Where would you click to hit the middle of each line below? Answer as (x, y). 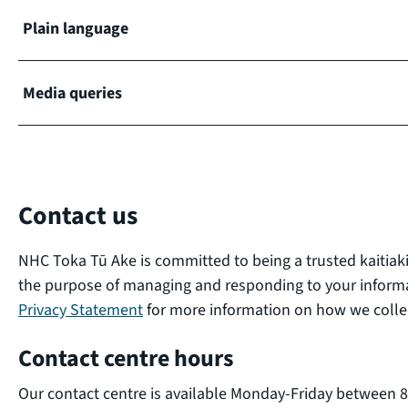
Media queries (72, 92)
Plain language (76, 28)
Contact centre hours (126, 358)
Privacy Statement (81, 310)
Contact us (78, 215)
